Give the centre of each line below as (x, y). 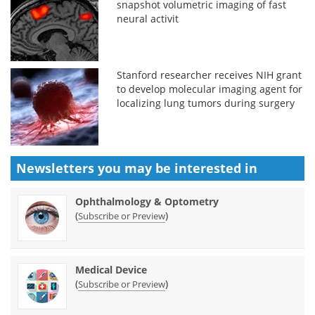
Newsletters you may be (95, 168)
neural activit (148, 18)
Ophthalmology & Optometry (147, 201)
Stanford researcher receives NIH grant (210, 75)
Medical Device (111, 269)
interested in (216, 168)
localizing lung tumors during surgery (206, 103)
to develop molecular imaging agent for (210, 89)
